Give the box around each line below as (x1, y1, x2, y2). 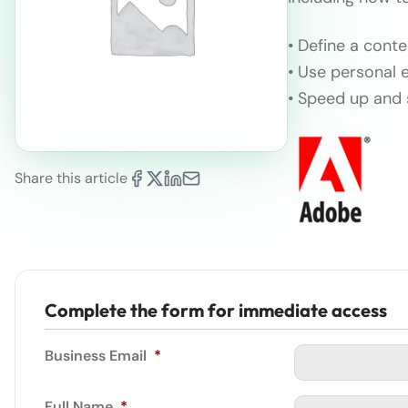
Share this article (15, 168, 127, 188)
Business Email (45, 346, 147, 365)
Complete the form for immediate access (45, 299, 387, 321)
